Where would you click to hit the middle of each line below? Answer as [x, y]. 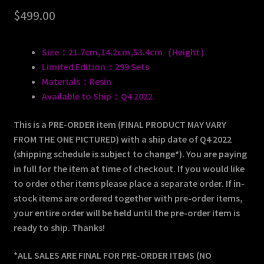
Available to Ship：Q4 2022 [97, 96]
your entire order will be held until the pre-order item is [126, 212]
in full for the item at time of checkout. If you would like [129, 168]
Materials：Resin [76, 82]
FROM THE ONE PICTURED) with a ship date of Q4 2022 [122, 139]
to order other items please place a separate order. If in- [129, 183]
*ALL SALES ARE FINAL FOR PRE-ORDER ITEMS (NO [112, 255]
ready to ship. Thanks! [59, 227]
